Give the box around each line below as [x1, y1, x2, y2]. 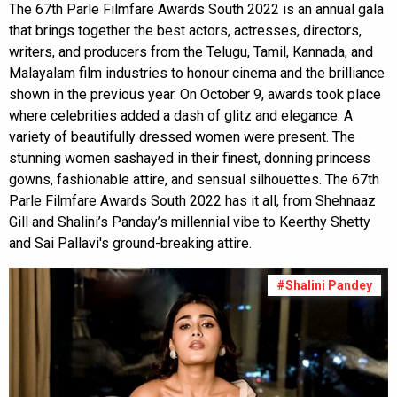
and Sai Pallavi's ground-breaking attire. [9, 235, 252, 252]
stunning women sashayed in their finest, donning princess [9, 150, 370, 167]
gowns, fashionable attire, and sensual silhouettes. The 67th [9, 171, 379, 188]
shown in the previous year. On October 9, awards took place [9, 86, 381, 103]
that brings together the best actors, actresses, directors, [9, 22, 362, 39]
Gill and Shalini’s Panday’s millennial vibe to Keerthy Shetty [9, 214, 370, 230]
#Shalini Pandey [276, 278, 372, 292]
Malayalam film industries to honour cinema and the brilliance [9, 65, 385, 82]
